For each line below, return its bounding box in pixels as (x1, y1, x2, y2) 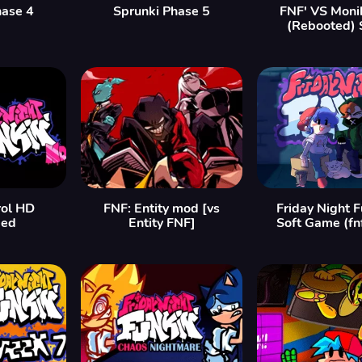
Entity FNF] (128, 214, 196, 232)
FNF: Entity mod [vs (103, 200, 220, 217)
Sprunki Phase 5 (113, 2, 210, 20)
